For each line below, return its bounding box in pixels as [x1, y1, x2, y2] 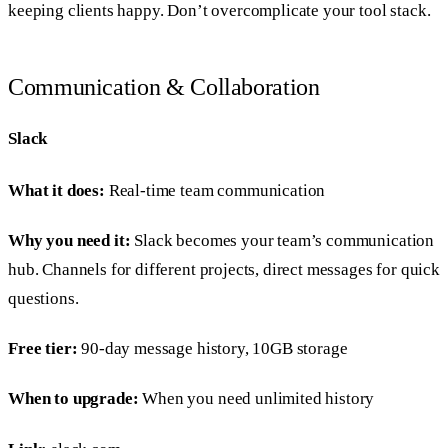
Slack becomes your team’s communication [130, 230, 435, 250]
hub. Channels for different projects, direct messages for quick [8, 259, 440, 279]
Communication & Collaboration [8, 74, 320, 101]
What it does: [8, 180, 105, 200]
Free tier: [8, 339, 78, 359]
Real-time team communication [104, 180, 326, 200]
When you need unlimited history [138, 389, 375, 409]
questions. [8, 288, 79, 308]
